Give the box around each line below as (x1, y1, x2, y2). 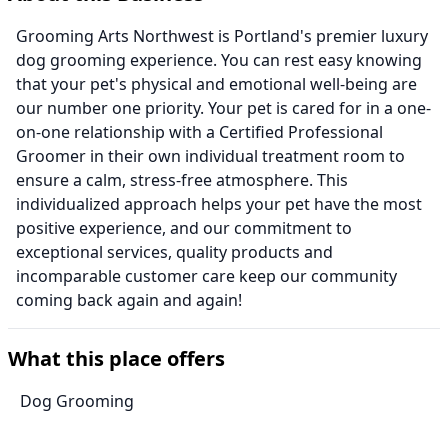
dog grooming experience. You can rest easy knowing (16, 49, 422, 72)
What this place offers (8, 345, 225, 373)
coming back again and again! (16, 289, 242, 312)
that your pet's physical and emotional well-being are (16, 73, 417, 96)
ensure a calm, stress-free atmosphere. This (16, 169, 348, 192)
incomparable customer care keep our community (16, 265, 397, 288)
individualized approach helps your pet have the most (16, 193, 422, 216)
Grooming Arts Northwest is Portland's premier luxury (16, 25, 428, 48)
